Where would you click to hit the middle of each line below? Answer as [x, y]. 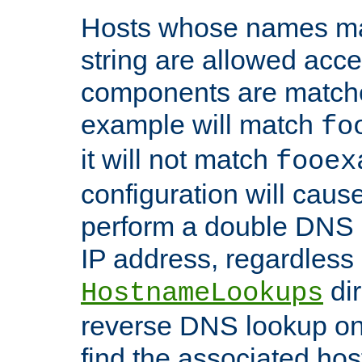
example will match [201, 124]
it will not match [178, 159]
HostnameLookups [202, 293]
